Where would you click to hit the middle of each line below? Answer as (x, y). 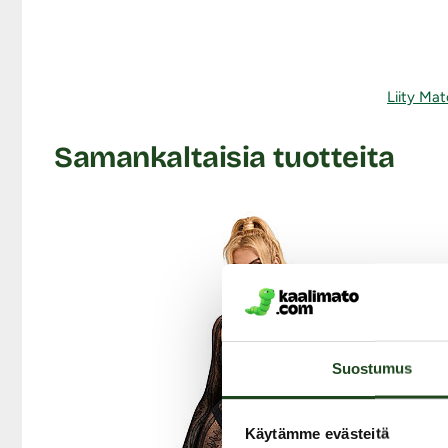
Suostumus (372, 368)
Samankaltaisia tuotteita (224, 157)
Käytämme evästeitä (316, 433)
